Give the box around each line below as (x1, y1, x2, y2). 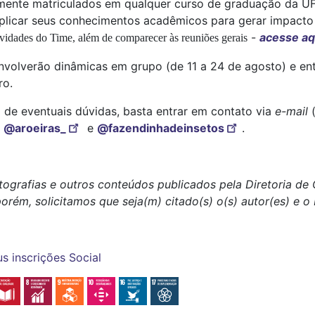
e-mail (275, 104, 311, 119)
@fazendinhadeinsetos (97, 121, 224, 136)
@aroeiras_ (4, 121, 66, 136)
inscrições (12, 250, 65, 265)
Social (69, 250, 101, 265)
